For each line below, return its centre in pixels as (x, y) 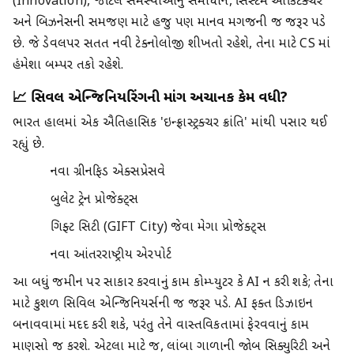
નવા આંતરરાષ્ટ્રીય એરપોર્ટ (111, 255)
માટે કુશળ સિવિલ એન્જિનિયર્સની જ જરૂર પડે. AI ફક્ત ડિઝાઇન (163, 304)
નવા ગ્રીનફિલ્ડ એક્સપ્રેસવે (108, 172)
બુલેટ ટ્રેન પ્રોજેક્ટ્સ (95, 200)
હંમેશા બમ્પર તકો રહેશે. (68, 66)
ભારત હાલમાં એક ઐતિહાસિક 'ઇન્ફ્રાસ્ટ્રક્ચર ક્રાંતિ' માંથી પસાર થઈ (170, 123)
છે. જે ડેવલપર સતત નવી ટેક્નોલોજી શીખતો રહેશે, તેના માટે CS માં (172, 45)
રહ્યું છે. (29, 145)
